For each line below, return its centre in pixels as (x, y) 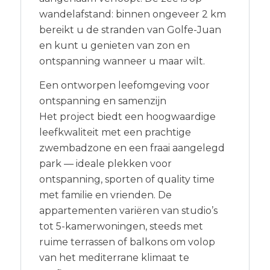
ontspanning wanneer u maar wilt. (122, 61)
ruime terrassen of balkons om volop (127, 242)
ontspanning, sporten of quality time (127, 179)
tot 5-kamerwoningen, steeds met (121, 226)
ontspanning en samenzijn (102, 101)
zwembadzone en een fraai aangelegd (132, 148)
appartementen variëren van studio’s (128, 210)
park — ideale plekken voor (105, 163)
